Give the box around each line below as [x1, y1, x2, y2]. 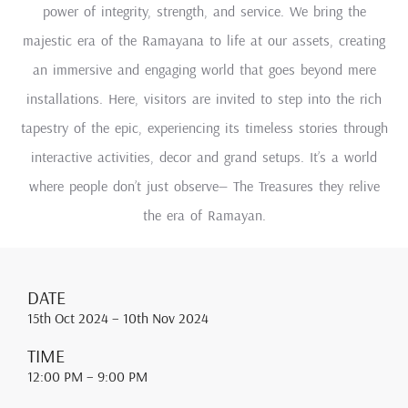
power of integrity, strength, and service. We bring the [42, 2, 366, 21]
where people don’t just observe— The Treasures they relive [28, 177, 380, 196]
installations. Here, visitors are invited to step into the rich [26, 89, 382, 108]
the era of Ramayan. [142, 206, 266, 225]
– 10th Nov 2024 [112, 309, 209, 328]
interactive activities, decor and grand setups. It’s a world [31, 148, 377, 167]
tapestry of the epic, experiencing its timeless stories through [20, 118, 388, 138]
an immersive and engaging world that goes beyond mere [32, 60, 376, 79]
